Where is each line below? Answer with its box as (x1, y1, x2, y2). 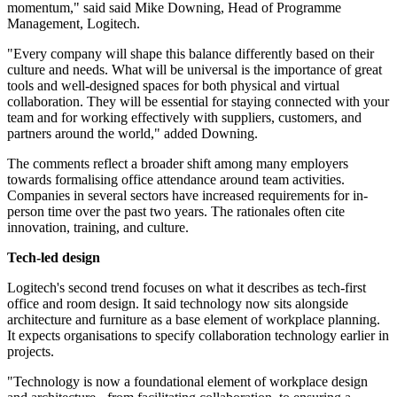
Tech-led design (7, 250, 100, 266)
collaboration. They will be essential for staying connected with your (7, 94, 389, 110)
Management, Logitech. (7, 16, 140, 32)
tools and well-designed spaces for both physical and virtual (7, 78, 339, 94)
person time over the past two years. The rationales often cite (7, 204, 345, 220)
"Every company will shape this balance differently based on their (7, 46, 374, 62)
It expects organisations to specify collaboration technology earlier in (7, 328, 389, 344)
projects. (7, 344, 54, 360)
